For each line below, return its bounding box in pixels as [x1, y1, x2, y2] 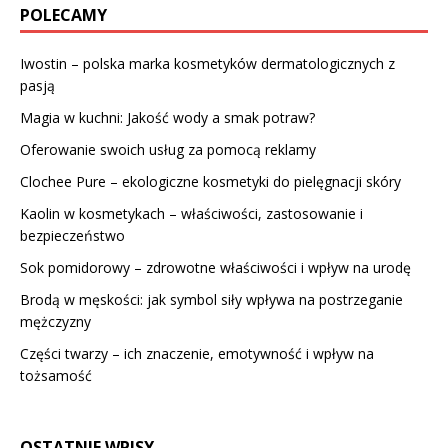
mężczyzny [20, 312, 91, 332]
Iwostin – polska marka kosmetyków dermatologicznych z [20, 54, 395, 74]
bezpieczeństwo [20, 226, 125, 246]
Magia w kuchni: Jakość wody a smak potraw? [20, 108, 315, 128]
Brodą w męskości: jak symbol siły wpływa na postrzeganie [20, 290, 403, 310]
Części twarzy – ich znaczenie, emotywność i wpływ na [20, 344, 374, 364]
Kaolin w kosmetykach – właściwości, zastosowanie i [20, 204, 363, 224]
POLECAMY [20, 4, 107, 27]
